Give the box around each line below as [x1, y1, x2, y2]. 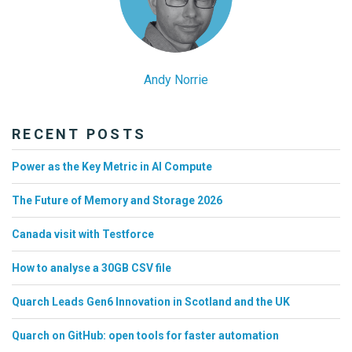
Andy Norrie [144, 71, 208, 87]
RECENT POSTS [12, 125, 147, 142]
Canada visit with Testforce [12, 227, 154, 240]
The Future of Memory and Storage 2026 [12, 193, 222, 207]
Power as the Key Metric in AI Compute [12, 159, 212, 173]
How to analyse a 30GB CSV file [12, 261, 171, 274]
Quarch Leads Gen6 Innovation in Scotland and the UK [12, 295, 290, 308]
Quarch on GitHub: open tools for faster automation [12, 328, 279, 342]
